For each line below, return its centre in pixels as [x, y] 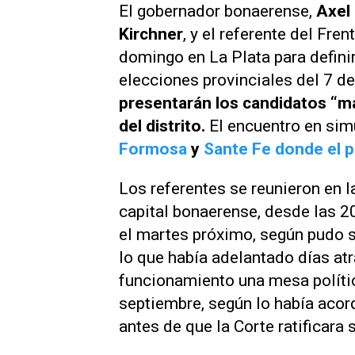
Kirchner [151, 34]
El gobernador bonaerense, [218, 11]
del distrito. [164, 126]
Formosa [153, 149]
